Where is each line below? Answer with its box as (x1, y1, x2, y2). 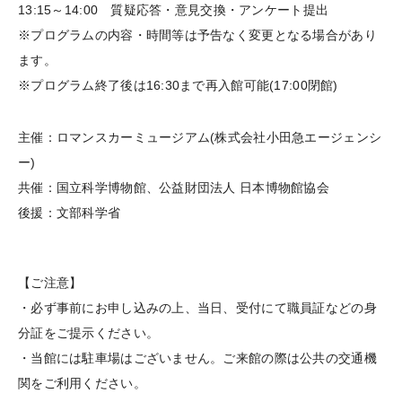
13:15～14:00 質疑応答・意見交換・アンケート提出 (18, 2, 329, 17)
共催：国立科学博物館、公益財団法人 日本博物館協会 (18, 179, 329, 195)
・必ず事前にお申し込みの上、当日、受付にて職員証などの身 (18, 300, 377, 315)
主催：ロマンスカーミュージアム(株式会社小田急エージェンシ (18, 129, 382, 144)
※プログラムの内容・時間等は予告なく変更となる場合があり (18, 27, 377, 42)
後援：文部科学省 (18, 205, 121, 220)
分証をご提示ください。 (18, 325, 160, 340)
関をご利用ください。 (18, 375, 146, 390)
